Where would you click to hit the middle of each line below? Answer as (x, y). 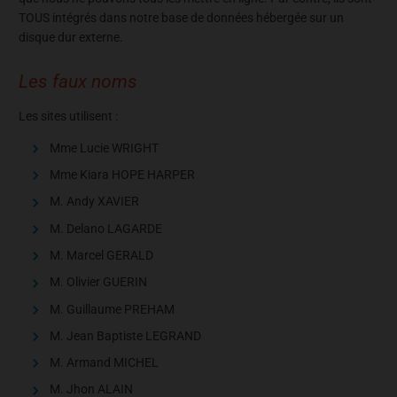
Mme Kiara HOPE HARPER (122, 175)
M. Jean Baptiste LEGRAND (125, 335)
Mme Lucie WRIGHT (104, 148)
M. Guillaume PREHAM (112, 309)
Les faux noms (78, 82)
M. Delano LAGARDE (106, 228)
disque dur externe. (71, 38)
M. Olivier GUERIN (98, 282)
